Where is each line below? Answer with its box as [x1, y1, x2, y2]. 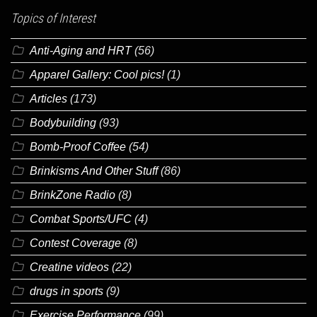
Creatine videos [30, 260, 109, 273]
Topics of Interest [11, 10, 96, 25]
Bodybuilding [30, 116, 96, 129]
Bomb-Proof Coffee [30, 140, 126, 153]
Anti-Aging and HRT [30, 44, 132, 57]
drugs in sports [30, 284, 103, 297]
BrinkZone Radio [30, 188, 115, 201]
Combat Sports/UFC [30, 212, 132, 225]
